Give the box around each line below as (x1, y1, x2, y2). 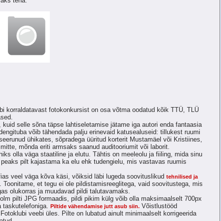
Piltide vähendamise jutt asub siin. (50, 203, 140, 210)
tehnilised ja (166, 174, 198, 180)
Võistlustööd (140, 202, 177, 210)
